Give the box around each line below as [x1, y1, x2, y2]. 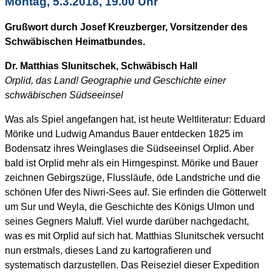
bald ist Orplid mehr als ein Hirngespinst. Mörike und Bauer [5, 157, 258, 168]
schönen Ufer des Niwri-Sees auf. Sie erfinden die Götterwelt [5, 186, 266, 197]
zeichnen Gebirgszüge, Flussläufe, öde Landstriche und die [5, 172, 260, 183]
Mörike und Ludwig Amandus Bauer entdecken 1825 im [5, 128, 243, 139]
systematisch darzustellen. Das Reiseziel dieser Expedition [5, 259, 259, 270]
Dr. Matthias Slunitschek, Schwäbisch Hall [5, 60, 197, 71]
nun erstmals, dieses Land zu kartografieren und [5, 245, 211, 256]
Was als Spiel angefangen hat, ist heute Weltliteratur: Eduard [5, 114, 265, 124]
